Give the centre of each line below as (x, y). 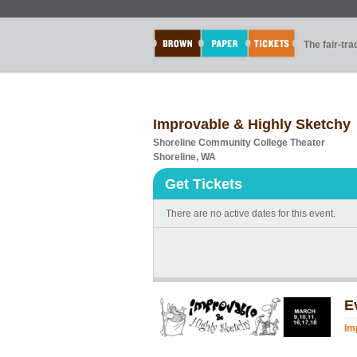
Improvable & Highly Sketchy (252, 124)
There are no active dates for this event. (251, 214)
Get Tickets (204, 184)
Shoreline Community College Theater (239, 143)
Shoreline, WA (184, 157)
